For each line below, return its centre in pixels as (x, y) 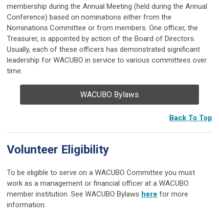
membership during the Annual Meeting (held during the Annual (107, 6)
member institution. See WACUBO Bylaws (74, 194)
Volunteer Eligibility (58, 149)
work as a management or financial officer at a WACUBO (98, 183)
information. (29, 205)
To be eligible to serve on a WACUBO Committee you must (101, 172)
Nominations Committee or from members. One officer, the (102, 28)
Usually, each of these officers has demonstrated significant (103, 49)
